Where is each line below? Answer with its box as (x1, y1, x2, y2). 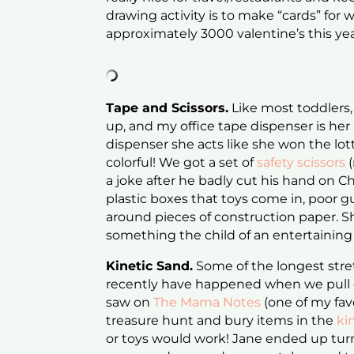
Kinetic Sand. (106, 258, 194, 274)
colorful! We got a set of (106, 155, 254, 171)
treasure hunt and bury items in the (106, 313, 337, 329)
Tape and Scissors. (106, 100, 229, 116)
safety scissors (254, 155, 346, 171)
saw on (106, 295, 154, 311)
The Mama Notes (153, 295, 262, 311)
